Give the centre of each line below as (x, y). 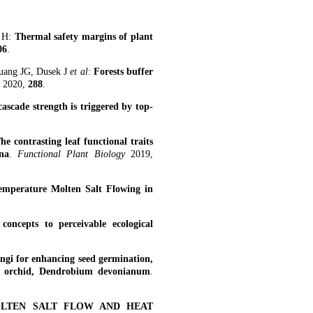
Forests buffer (123, 72)
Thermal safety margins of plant (84, 37)
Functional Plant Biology (74, 154)
